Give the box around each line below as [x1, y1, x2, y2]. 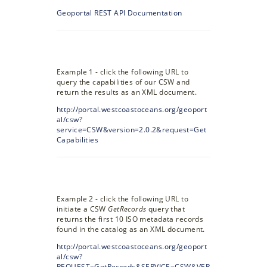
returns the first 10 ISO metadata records [57, 214, 204, 225]
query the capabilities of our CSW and [57, 77, 190, 88]
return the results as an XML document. [57, 87, 197, 98]
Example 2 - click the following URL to [57, 194, 188, 204]
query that [146, 204, 185, 215]
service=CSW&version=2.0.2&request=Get [57, 125, 207, 135]
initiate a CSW [57, 204, 108, 215]
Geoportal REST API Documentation [57, 8, 182, 18]
